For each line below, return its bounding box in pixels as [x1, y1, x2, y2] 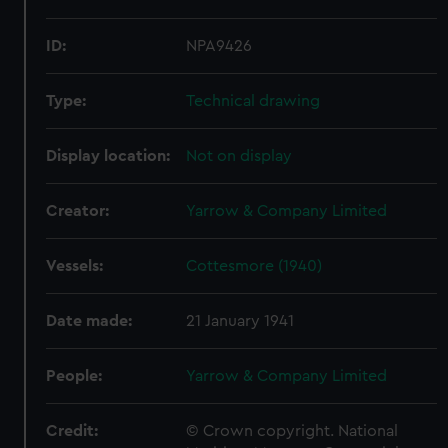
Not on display [186, 148, 293, 164]
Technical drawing [186, 93, 321, 109]
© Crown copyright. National [186, 423, 399, 439]
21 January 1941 [186, 313, 295, 329]
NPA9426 [186, 38, 253, 54]
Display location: [46, 148, 171, 164]
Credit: [46, 423, 99, 439]
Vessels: [46, 258, 104, 274]
